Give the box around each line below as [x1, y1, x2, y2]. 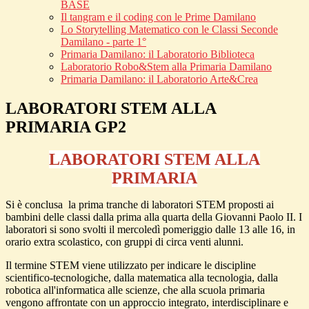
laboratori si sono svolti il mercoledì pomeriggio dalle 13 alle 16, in [6, 223, 295, 236]
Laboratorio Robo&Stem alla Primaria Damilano [61, 61, 272, 73]
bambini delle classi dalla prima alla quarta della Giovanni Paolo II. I [6, 211, 302, 223]
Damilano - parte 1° [61, 36, 146, 48]
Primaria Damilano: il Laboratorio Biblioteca [61, 48, 255, 61]
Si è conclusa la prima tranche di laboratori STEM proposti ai [6, 199, 274, 211]
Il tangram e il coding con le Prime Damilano [61, 11, 256, 23]
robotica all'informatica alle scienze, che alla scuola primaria [6, 284, 265, 297]
